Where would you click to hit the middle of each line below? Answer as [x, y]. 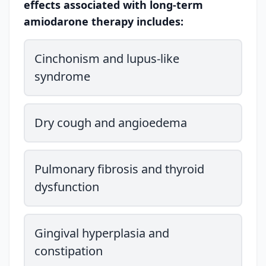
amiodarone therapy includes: [104, 21]
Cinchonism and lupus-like [107, 58]
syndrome [62, 76]
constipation [69, 251]
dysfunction [67, 187]
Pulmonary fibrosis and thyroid [119, 169]
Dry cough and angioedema [111, 123]
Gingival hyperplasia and [102, 233]
